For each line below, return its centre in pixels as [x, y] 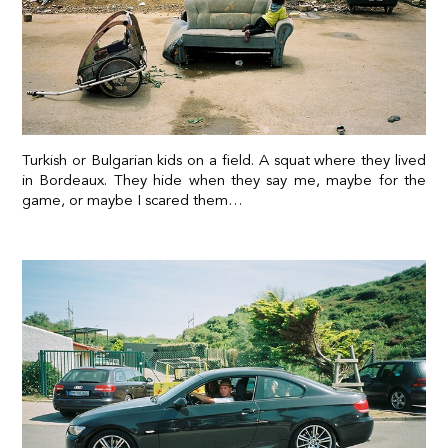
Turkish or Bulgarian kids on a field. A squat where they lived [224, 159]
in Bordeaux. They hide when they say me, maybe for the [224, 179]
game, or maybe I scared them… [132, 199]
